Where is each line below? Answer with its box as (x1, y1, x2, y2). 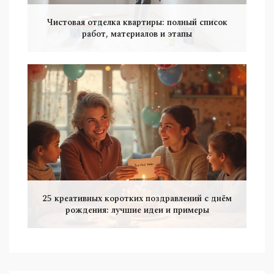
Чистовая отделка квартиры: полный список (46, 15, 228, 29)
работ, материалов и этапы (82, 27, 192, 40)
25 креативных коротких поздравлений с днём (42, 192, 232, 206)
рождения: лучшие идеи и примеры (65, 204, 209, 217)
